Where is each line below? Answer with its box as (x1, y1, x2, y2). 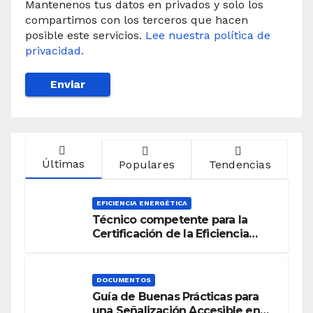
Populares (119, 157, 175, 171)
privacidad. (25, 43, 84, 57)
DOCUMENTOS (96, 276, 151, 284)
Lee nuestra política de (145, 28, 270, 42)
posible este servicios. (25, 28, 145, 42)
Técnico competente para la (92, 213, 248, 227)
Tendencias (208, 157, 271, 171)
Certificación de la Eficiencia (92, 227, 249, 241)
